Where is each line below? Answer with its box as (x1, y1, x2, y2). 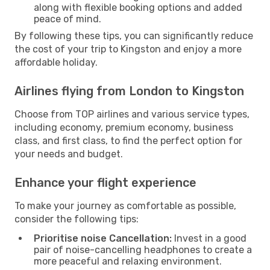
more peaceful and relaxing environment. (34, 255, 222, 267)
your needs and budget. (14, 148, 123, 160)
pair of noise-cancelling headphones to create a (34, 243, 252, 256)
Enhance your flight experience (14, 175, 196, 190)
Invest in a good (172, 232, 246, 244)
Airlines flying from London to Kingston (14, 83, 244, 98)
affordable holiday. (14, 56, 98, 68)
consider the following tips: (14, 213, 139, 225)
